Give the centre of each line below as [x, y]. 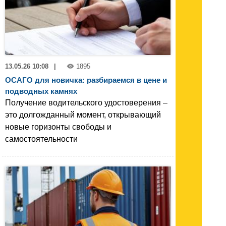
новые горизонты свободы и [58, 127]
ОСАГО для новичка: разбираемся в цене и [86, 80]
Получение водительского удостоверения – [86, 102]
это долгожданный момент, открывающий [83, 115]
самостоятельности [41, 139]
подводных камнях [41, 91]
